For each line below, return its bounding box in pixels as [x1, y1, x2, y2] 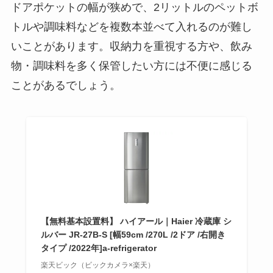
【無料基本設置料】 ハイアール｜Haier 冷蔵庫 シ [40, 216, 232, 226]
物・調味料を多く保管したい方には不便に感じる [10, 59, 252, 72]
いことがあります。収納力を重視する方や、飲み [10, 40, 252, 52]
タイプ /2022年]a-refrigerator [40, 243, 157, 253]
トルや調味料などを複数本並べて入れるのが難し [10, 20, 252, 33]
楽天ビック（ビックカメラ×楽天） [40, 260, 155, 269]
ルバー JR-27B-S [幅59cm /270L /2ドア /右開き [40, 229, 225, 239]
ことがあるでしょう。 [10, 79, 121, 91]
